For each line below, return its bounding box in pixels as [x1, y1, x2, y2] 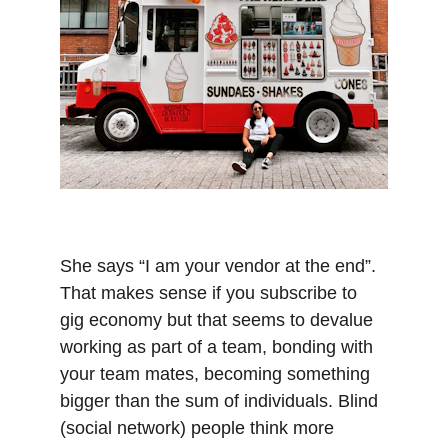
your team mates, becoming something [60, 364, 375, 384]
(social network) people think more [60, 418, 339, 438]
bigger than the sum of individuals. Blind [60, 391, 383, 411]
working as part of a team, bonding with [60, 337, 378, 357]
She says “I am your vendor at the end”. [60, 256, 381, 276]
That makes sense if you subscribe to [60, 283, 362, 303]
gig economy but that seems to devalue [60, 310, 378, 330]
